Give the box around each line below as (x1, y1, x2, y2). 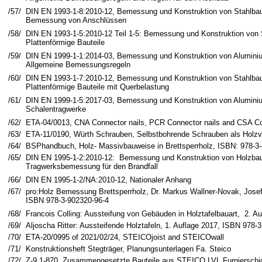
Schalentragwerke (26, 105, 86, 113)
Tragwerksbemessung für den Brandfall (26, 162, 158, 171)
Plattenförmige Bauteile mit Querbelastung (26, 82, 169, 91)
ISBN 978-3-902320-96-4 (26, 196, 109, 205)
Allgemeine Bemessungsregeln (26, 60, 130, 69)
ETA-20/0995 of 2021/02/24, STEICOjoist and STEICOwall (26, 233, 224, 242)
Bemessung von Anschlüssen (26, 16, 126, 25)
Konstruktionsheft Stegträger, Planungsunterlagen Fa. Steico (26, 244, 231, 253)
